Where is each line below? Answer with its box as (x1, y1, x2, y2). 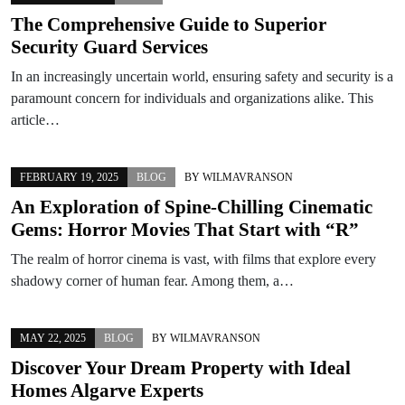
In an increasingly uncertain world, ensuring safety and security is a (11, 68, 393, 84)
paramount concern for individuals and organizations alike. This (11, 89, 373, 106)
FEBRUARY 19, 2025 (20, 170, 118, 184)
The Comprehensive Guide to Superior (11, 13, 326, 35)
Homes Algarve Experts (11, 379, 203, 401)
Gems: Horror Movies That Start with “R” (11, 218, 359, 240)
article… (11, 111, 60, 127)
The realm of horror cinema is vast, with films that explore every (11, 250, 376, 267)
